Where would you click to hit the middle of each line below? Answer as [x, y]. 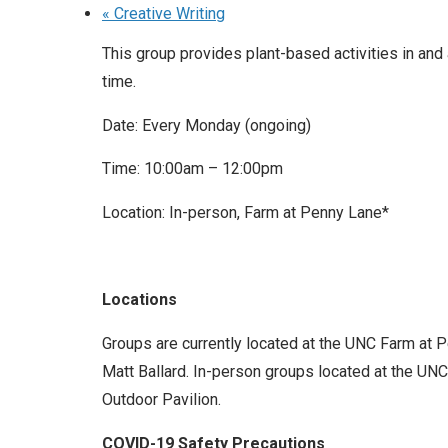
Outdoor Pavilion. [161, 399]
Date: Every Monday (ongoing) [206, 125]
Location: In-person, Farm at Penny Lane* [245, 212]
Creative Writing [167, 14]
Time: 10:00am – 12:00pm [192, 169]
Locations [139, 300]
